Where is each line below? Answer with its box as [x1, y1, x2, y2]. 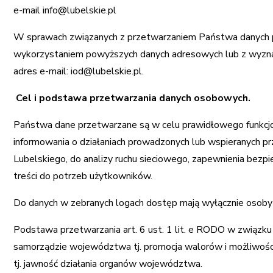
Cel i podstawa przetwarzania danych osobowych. [16, 91, 251, 105]
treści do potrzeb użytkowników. [13, 169, 155, 183]
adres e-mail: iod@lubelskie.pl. [13, 65, 144, 78]
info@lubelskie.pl [43, 4, 117, 17]
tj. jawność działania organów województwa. [13, 257, 203, 271]
